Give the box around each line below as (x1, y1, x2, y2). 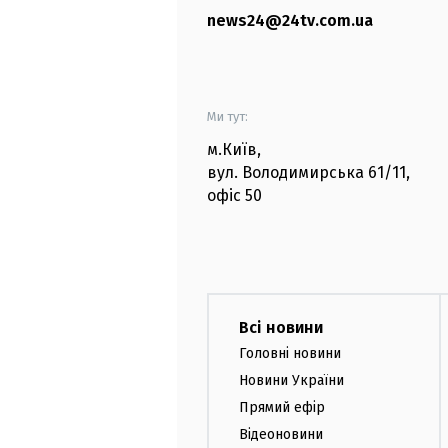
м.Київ (207, 140, 257, 160)
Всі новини (239, 318, 323, 338)
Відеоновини (239, 425, 323, 443)
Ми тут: (207, 109, 248, 125)
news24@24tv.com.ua (207, 11, 373, 31)
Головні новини (239, 345, 341, 363)
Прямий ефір (239, 398, 325, 416)
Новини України (239, 371, 344, 389)
